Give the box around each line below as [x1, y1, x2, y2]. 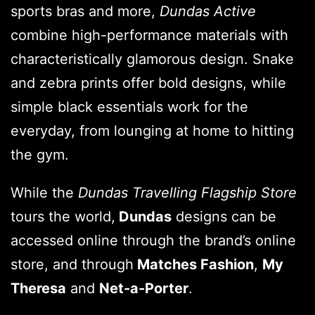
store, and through [11, 255, 134, 273]
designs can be [172, 207, 276, 225]
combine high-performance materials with [11, 26, 288, 44]
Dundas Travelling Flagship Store [74, 184, 297, 201]
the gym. [11, 146, 69, 163]
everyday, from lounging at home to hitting [11, 122, 294, 139]
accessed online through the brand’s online [11, 231, 296, 249]
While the [11, 184, 74, 201]
